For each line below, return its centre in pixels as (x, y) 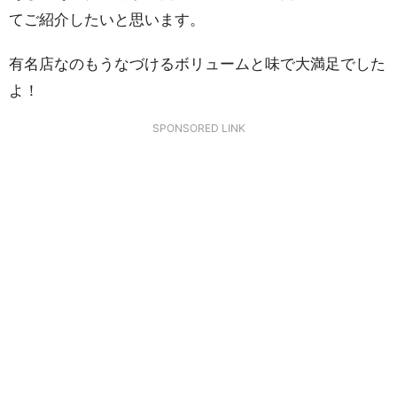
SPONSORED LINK (198, 128)
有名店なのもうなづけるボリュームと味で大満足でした (197, 64)
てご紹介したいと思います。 (107, 19)
